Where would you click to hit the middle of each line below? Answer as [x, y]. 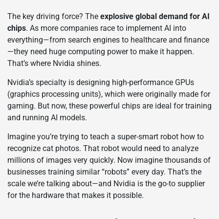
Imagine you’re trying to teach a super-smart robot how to [106, 137]
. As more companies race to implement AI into [106, 28]
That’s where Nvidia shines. [54, 64]
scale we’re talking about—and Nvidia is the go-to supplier [106, 184]
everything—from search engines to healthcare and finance [108, 40]
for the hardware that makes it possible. [76, 196]
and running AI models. [47, 118]
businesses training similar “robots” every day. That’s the [104, 172]
